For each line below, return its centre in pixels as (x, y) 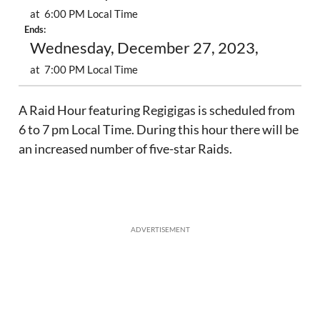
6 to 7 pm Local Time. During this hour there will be (159, 130)
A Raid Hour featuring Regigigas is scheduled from (157, 110)
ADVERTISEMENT (160, 230)
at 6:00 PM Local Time (84, 14)
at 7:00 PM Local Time (84, 70)
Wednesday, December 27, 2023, (145, 48)
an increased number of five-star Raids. (126, 149)
